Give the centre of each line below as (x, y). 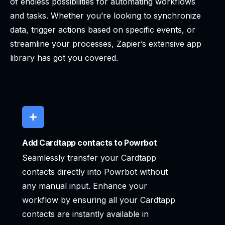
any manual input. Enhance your (85, 186)
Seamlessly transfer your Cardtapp (89, 158)
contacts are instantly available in (85, 214)
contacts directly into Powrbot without (95, 172)
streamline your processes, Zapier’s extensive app (106, 44)
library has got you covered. (64, 58)
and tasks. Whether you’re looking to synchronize (105, 16)
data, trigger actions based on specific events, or (103, 30)
